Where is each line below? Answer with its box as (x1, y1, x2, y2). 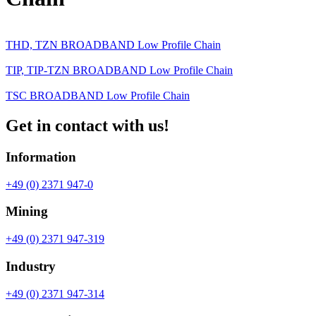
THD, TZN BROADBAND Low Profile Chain (6, 39, 221, 51)
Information (6, 150, 76, 165)
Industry (6, 258, 56, 274)
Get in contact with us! (6, 116, 169, 135)
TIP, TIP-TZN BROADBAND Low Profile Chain (6, 64, 233, 77)
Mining (6, 204, 48, 219)
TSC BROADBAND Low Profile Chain (6, 90, 190, 102)
